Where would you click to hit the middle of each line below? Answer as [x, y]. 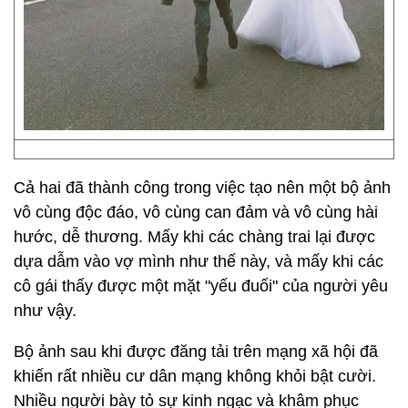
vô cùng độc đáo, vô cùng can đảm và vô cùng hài [196, 212]
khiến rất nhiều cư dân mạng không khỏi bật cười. [195, 376]
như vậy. [47, 311]
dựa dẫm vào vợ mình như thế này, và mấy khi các [199, 261]
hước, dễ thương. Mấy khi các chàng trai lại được [194, 237]
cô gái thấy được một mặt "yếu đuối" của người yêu [201, 286]
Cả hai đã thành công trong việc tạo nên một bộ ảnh [202, 188]
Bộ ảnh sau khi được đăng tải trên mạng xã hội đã [196, 352]
